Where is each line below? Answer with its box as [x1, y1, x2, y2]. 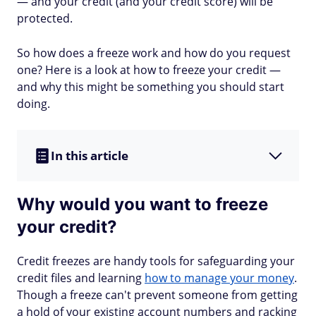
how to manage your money [145, 270, 294, 286]
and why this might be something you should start [17, 79, 284, 95]
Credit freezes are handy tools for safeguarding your [17, 253, 295, 269]
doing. [17, 96, 50, 111]
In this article [51, 147, 128, 164]
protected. [17, 11, 73, 26]
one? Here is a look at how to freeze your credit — [17, 62, 281, 78]
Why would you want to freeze [17, 194, 268, 214]
